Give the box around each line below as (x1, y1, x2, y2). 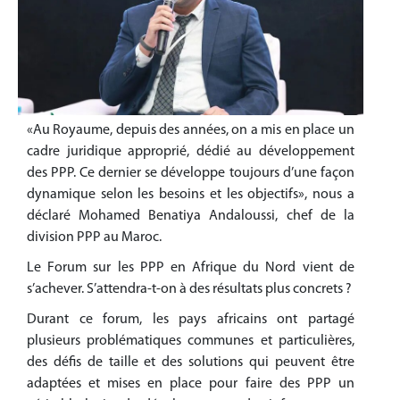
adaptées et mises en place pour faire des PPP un (27, 377, 354, 392)
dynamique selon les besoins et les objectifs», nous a (27, 187, 354, 203)
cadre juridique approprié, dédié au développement (27, 145, 354, 160)
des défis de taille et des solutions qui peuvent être (27, 355, 354, 371)
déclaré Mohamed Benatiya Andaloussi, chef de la (27, 209, 354, 224)
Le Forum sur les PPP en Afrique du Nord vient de (27, 261, 354, 276)
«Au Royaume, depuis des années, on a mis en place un (27, 123, 354, 138)
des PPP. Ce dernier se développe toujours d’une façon (27, 166, 354, 181)
